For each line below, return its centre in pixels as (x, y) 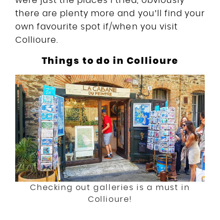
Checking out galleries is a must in (110, 187)
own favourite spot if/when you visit (96, 27)
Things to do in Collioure (110, 60)
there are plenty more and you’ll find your (110, 13)
